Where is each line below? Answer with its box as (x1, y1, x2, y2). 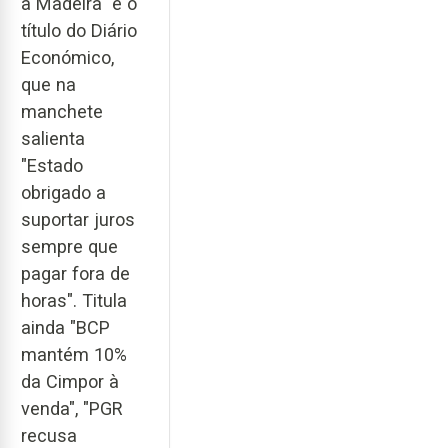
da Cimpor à (21, 371, 119, 393)
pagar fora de (21, 263, 130, 285)
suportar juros (21, 209, 135, 231)
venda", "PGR (21, 398, 123, 420)
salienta (21, 128, 85, 150)
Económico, (21, 47, 114, 69)
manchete (21, 101, 103, 123)
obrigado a (21, 182, 106, 204)
